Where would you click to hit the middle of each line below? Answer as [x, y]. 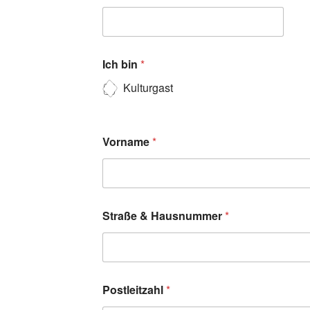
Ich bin [121, 64]
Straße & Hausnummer [164, 216]
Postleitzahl [134, 290]
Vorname [127, 142]
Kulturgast [148, 88]
